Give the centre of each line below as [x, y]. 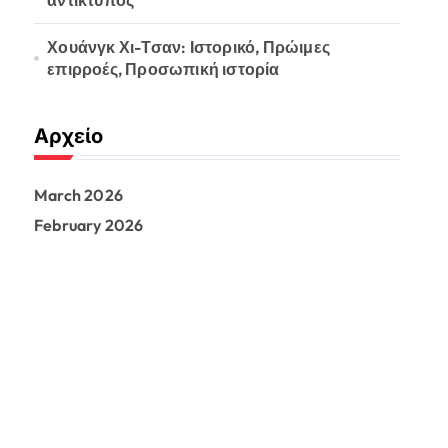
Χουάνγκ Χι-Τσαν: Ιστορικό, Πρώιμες [189, 47]
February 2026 [89, 225]
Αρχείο [68, 136]
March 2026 [78, 195]
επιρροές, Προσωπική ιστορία [163, 69]
